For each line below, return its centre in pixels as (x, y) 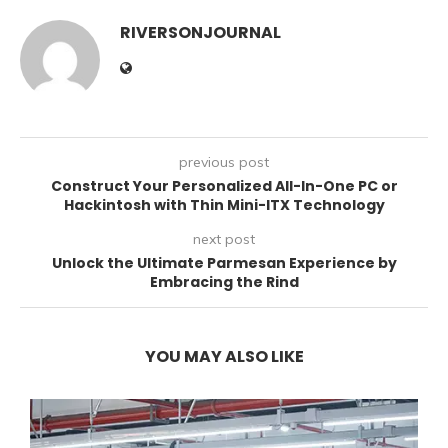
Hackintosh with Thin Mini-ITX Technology (224, 205)
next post (224, 239)
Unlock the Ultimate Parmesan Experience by (224, 263)
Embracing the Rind (224, 282)
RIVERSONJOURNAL (200, 33)
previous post (224, 162)
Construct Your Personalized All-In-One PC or (224, 186)
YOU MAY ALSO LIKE (224, 357)
